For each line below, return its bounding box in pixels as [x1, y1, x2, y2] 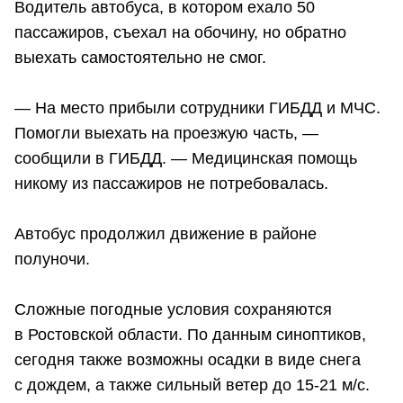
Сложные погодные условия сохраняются [14, 300, 332, 319]
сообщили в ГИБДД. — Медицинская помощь [14, 149, 357, 168]
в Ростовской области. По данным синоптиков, [14, 326, 366, 345]
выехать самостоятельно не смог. [14, 49, 266, 67]
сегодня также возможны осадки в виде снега [14, 351, 361, 370]
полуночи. [14, 250, 90, 269]
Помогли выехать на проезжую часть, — [14, 124, 318, 143]
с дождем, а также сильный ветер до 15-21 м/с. [14, 376, 370, 395]
